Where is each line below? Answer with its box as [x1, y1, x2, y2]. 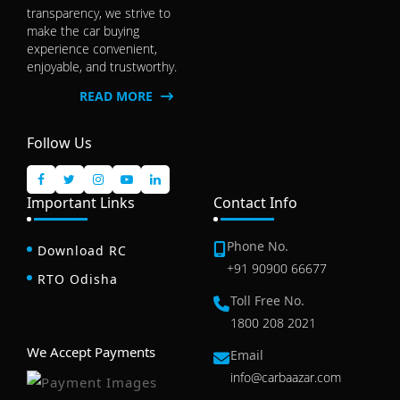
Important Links [27, 193, 135, 213]
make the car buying [27, 22, 139, 40]
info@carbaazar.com [230, 369, 341, 387]
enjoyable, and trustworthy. [27, 58, 177, 76]
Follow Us [27, 133, 92, 154]
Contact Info [213, 193, 297, 213]
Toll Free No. [230, 292, 304, 310]
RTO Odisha [37, 271, 118, 288]
